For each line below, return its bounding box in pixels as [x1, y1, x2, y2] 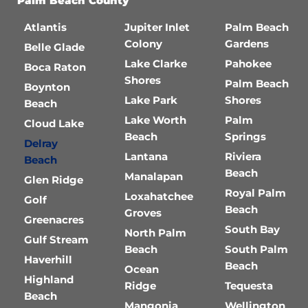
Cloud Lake [24, 117, 84, 130]
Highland [24, 273, 74, 286]
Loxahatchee [124, 190, 193, 203]
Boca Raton [24, 60, 86, 74]
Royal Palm [225, 186, 286, 199]
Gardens [225, 37, 269, 50]
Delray [24, 137, 58, 150]
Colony [124, 37, 162, 50]
